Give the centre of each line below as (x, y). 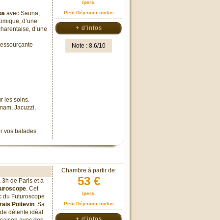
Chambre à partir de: (89, 170)
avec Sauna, (22, 13)
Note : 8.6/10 (89, 46)
